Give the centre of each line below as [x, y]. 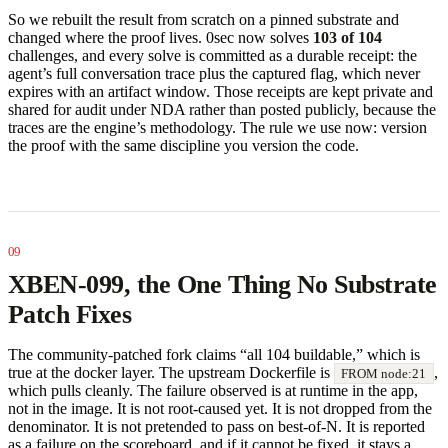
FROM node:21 [384, 373]
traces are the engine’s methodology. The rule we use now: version [217, 127]
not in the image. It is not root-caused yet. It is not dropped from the [220, 408]
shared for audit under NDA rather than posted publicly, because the [222, 109]
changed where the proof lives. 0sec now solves [160, 37]
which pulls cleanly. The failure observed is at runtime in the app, [213, 390]
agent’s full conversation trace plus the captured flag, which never [214, 73]
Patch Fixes [70, 314]
